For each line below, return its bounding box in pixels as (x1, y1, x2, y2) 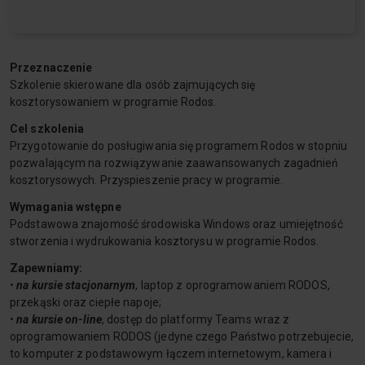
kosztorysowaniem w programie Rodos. (10, 95, 217, 108)
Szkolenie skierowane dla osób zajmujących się (10, 78, 256, 91)
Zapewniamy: (10, 262, 83, 275)
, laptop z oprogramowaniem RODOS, (135, 279, 330, 292)
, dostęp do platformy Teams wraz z (101, 313, 290, 326)
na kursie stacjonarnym (16, 279, 136, 292)
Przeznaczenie (10, 61, 93, 74)
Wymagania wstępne (10, 200, 121, 213)
